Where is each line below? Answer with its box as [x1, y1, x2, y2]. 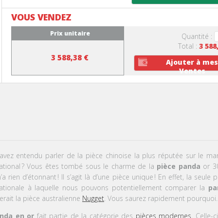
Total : [178, 41, 199, 51]
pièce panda [157, 161, 200, 171]
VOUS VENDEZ [11, 11, 72, 23]
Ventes [179, 66, 205, 75]
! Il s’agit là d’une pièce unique [57, 172, 153, 182]
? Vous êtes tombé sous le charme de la [21, 161, 157, 171]
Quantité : [181, 31, 214, 41]
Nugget [82, 193, 104, 203]
